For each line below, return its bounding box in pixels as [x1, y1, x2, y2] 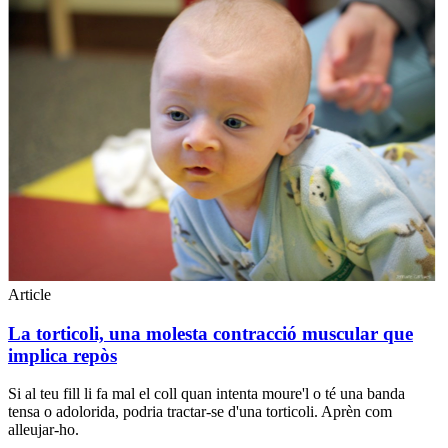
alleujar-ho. [8, 421, 79, 439]
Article [8, 285, 51, 303]
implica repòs [8, 344, 117, 366]
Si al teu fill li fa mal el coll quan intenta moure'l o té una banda [8, 385, 405, 403]
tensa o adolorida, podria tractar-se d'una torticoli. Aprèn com [8, 403, 392, 421]
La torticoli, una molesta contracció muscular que [8, 322, 413, 344]
